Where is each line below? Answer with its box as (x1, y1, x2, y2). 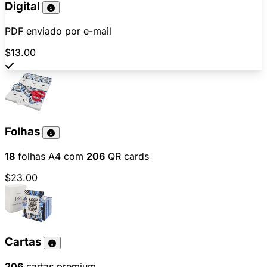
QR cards (105, 150, 149, 162)
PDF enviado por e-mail (5, 24, 111, 37)
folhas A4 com (15, 150, 86, 162)
